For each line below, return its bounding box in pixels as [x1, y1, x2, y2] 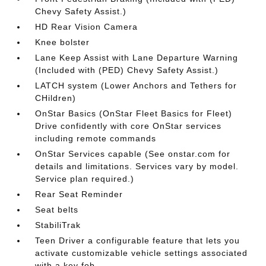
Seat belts [35, 205, 79, 214]
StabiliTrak [35, 220, 81, 230]
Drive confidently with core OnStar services [35, 121, 222, 131]
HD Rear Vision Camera [35, 22, 138, 31]
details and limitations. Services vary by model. [35, 161, 239, 171]
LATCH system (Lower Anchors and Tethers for [35, 81, 237, 90]
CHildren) [35, 93, 77, 103]
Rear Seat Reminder [35, 189, 123, 199]
